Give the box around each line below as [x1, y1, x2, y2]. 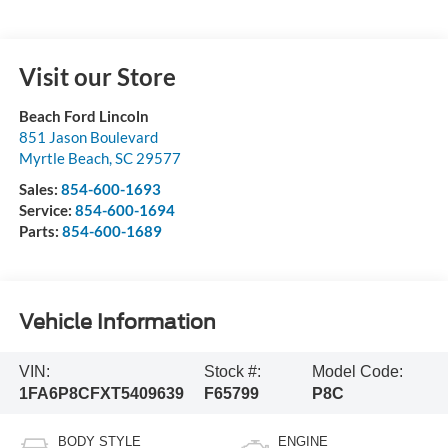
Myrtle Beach [18, 148, 109, 167]
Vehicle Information [18, 310, 216, 335]
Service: [18, 200, 75, 219]
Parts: [18, 221, 62, 240]
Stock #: [204, 362, 262, 380]
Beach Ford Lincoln [18, 106, 149, 125]
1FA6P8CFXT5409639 [18, 384, 184, 402]
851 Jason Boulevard [18, 127, 158, 146]
